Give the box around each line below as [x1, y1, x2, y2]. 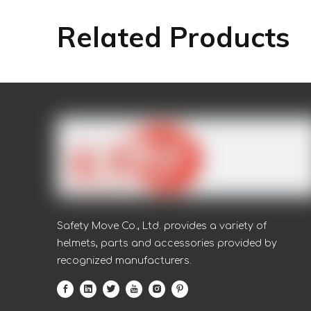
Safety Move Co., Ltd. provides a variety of [57, 221, 267, 231]
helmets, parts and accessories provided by [57, 238, 277, 249]
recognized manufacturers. [57, 255, 192, 266]
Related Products [57, 19, 290, 54]
